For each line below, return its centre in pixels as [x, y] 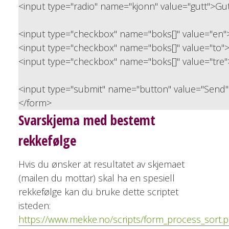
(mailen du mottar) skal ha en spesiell [96, 178]
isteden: [34, 206]
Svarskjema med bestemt [87, 120]
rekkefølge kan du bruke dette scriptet [98, 192]
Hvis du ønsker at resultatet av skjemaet [101, 164]
